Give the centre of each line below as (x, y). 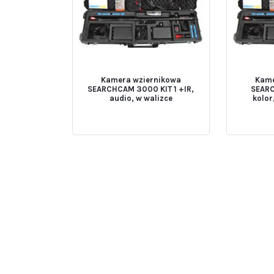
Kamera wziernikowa (141, 80)
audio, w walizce (141, 98)
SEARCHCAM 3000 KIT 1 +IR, (141, 89)
